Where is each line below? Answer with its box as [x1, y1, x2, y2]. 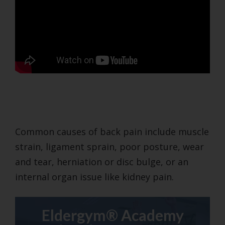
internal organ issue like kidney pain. [15, 170, 174, 183]
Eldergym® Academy [41, 205, 184, 224]
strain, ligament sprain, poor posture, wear [15, 140, 204, 153]
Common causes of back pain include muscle [15, 125, 209, 138]
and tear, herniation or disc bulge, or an [15, 155, 188, 168]
